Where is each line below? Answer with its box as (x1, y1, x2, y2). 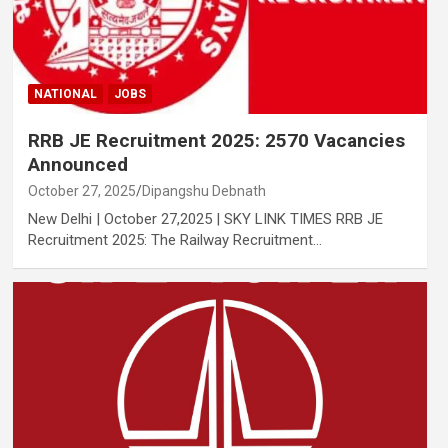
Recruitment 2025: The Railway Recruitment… (27, 231, 322, 250)
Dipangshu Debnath (141, 183, 266, 200)
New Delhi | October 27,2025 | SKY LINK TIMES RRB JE (27, 210, 383, 229)
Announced (27, 153, 128, 177)
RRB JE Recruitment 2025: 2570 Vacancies (27, 129, 405, 153)
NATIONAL (33, 87, 97, 102)
